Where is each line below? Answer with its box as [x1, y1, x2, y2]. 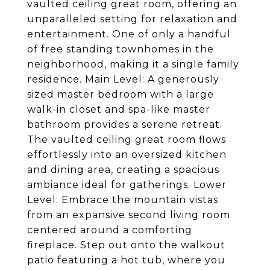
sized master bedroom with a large [27, 89, 214, 100]
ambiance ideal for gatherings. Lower [27, 179, 227, 190]
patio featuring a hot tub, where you [27, 254, 225, 266]
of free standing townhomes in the [27, 43, 214, 55]
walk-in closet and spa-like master [27, 104, 210, 115]
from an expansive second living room [27, 209, 230, 221]
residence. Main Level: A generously [27, 74, 219, 85]
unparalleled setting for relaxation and [27, 13, 237, 25]
